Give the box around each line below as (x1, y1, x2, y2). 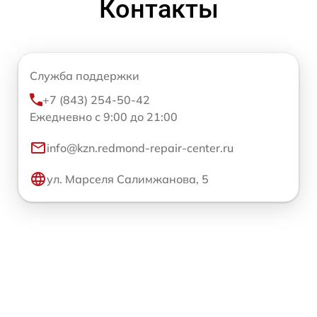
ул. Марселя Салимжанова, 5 (47, 172, 209, 187)
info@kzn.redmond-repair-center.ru (47, 141, 234, 156)
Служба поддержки (30, 69, 139, 83)
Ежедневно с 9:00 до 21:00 (30, 110, 178, 125)
